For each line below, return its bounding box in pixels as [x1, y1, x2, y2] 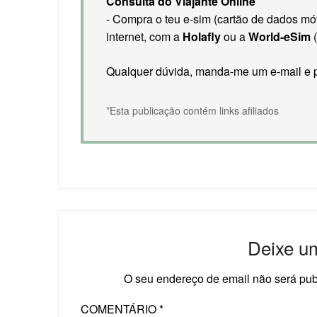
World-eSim [248, 28, 311, 45]
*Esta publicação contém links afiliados [106, 103, 279, 117]
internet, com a [106, 28, 183, 45]
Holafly [183, 28, 221, 45]
